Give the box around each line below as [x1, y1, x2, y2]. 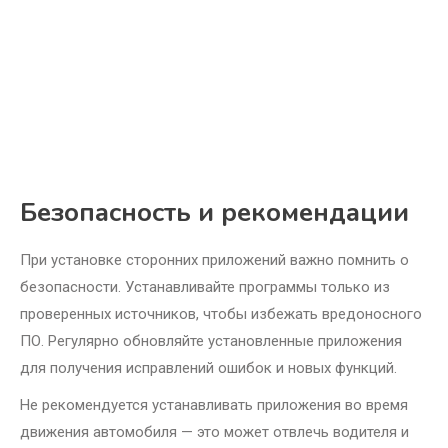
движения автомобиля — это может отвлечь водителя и [20, 423, 409, 442]
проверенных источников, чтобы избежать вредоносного [20, 305, 422, 324]
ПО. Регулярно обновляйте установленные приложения [20, 332, 402, 351]
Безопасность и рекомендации [20, 195, 409, 231]
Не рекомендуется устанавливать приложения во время [20, 396, 408, 415]
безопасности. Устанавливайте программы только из [20, 278, 390, 297]
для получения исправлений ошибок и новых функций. [20, 359, 397, 378]
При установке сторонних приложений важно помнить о [20, 251, 409, 270]
